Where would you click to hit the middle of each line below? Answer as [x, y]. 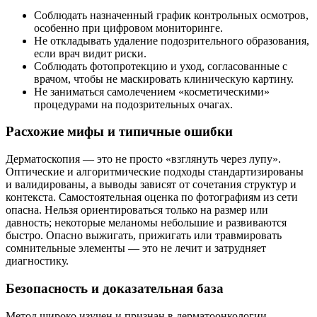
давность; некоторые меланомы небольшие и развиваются [146, 223]
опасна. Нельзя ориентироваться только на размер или [137, 210]
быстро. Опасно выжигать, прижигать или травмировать [144, 236]
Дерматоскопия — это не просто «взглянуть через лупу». [143, 159]
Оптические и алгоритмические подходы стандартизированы [155, 172]
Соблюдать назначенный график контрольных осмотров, [171, 15]
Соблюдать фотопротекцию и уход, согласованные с [161, 66]
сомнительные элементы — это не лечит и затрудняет [136, 248]
